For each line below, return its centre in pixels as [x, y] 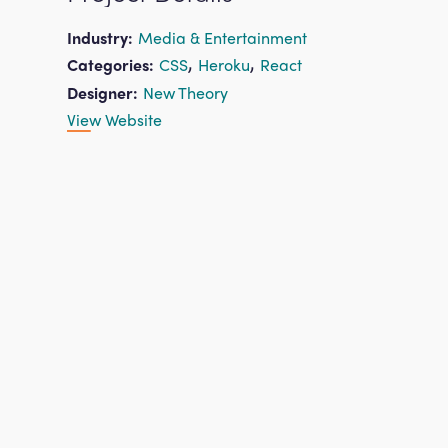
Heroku [224, 65]
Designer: [103, 92]
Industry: [100, 38]
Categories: [111, 65]
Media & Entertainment [223, 38]
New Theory [186, 92]
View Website [115, 120]
